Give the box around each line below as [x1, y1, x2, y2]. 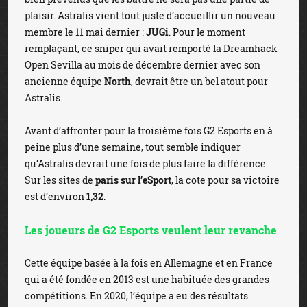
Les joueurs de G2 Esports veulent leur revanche [25, 223, 277, 237]
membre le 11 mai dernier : [25, 25, 146, 38]
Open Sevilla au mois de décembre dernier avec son [25, 58, 260, 71]
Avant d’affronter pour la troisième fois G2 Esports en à [25, 124, 273, 137]
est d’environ [25, 190, 86, 203]
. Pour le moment [169, 25, 245, 38]
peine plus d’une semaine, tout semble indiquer [25, 140, 241, 153]
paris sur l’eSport [95, 173, 171, 186]
